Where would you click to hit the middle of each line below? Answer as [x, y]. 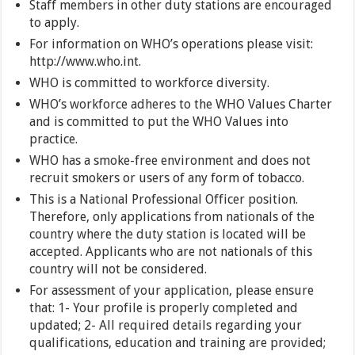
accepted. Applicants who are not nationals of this [171, 252]
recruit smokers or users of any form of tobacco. [167, 178]
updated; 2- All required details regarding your [166, 326]
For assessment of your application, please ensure [172, 291]
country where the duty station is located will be [168, 235]
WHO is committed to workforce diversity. [150, 83]
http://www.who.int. [86, 62]
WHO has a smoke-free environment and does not [170, 161]
